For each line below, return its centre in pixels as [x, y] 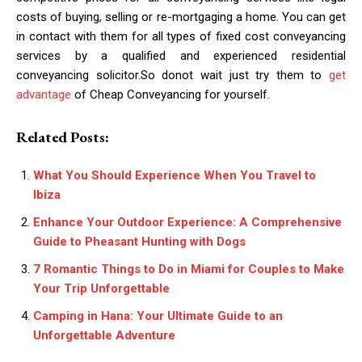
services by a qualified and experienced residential [181, 56]
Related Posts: [63, 137]
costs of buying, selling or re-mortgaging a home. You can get [181, 17]
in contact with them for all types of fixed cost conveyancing [181, 36]
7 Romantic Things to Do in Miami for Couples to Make [189, 269]
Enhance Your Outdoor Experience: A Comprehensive [187, 222]
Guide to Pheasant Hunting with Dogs [139, 242]
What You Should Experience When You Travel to [175, 175]
